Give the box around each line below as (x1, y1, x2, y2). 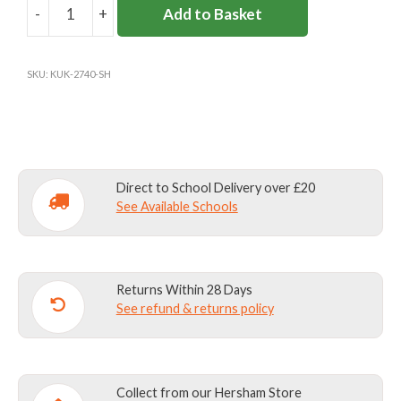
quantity (112, 104, 169, 124)
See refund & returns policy (115, 301, 274, 317)
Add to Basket (163, 4, 262, 24)
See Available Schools (115, 198, 238, 214)
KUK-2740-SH (50, 67, 111, 80)
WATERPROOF (112, 59, 218, 79)
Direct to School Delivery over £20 (115, 179, 315, 195)
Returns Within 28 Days (115, 282, 252, 298)
